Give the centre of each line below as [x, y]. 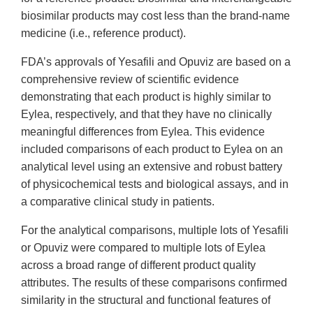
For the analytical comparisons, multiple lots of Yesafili [155, 231]
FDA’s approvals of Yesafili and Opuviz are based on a [156, 62]
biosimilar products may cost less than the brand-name [155, 16]
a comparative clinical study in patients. [119, 202]
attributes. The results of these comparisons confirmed [154, 283]
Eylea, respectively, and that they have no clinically [146, 115]
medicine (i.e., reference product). [103, 34]
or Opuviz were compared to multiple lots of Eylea [143, 248]
